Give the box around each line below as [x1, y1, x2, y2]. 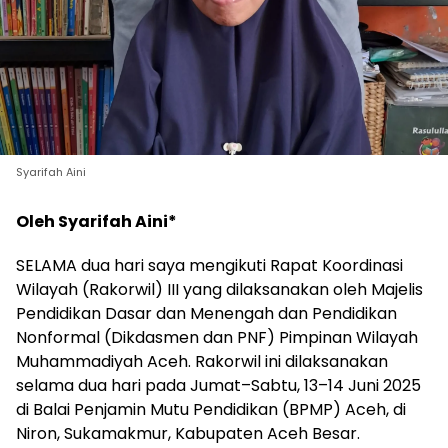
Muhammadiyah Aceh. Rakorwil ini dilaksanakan [16, 350, 388, 374]
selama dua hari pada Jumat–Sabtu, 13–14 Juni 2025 [16, 374, 421, 398]
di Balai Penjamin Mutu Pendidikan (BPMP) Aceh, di [16, 398, 406, 422]
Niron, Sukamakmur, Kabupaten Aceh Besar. [16, 422, 360, 446]
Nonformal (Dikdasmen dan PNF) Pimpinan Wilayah [16, 326, 418, 350]
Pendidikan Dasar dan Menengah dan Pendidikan [16, 302, 397, 326]
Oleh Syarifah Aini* [16, 210, 177, 234]
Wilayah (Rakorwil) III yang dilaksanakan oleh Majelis [16, 278, 423, 302]
